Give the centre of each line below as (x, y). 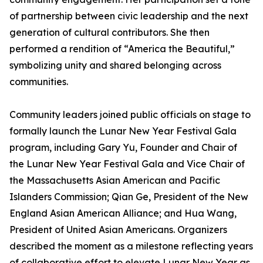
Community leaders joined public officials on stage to (130, 115)
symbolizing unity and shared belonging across (115, 65)
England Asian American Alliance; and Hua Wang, (123, 213)
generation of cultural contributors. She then (109, 33)
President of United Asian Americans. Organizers (118, 230)
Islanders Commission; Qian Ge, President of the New (129, 197)
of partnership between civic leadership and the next (129, 16)
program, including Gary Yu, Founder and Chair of (123, 148)
